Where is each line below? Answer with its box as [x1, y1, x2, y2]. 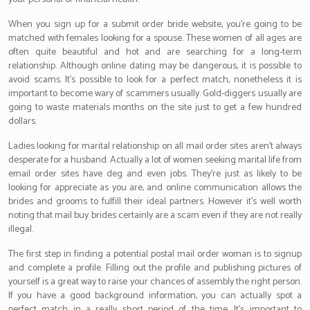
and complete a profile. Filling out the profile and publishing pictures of [8, 260, 302, 276]
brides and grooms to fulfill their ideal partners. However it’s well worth [8, 194, 302, 210]
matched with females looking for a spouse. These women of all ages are [8, 30, 302, 46]
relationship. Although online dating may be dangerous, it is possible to [8, 58, 302, 74]
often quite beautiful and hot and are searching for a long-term [8, 44, 302, 60]
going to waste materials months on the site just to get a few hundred [8, 100, 302, 116]
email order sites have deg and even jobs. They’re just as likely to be [8, 166, 302, 182]
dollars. [8, 113, 37, 129]
